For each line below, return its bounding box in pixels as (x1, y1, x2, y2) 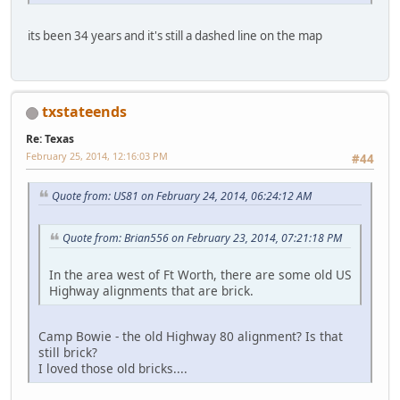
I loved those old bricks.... (38, 360, 187, 378)
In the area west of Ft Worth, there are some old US (49, 266, 351, 284)
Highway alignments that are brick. (49, 282, 254, 300)
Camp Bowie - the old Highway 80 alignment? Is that (38, 328, 343, 346)
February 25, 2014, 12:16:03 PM (26, 149, 168, 163)
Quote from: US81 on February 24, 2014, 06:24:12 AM (52, 187, 312, 204)
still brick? (38, 344, 97, 362)
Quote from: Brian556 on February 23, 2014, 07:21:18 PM (62, 230, 342, 246)
